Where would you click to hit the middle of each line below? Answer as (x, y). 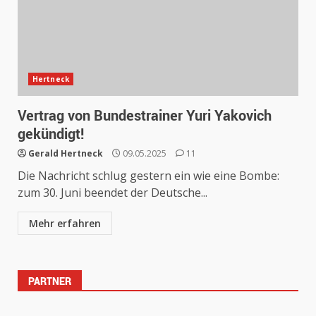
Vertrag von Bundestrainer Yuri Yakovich (145, 115)
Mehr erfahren (65, 223)
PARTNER (50, 281)
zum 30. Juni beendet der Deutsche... (113, 193)
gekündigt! (51, 134)
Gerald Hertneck (66, 153)
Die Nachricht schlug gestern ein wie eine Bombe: (148, 176)
